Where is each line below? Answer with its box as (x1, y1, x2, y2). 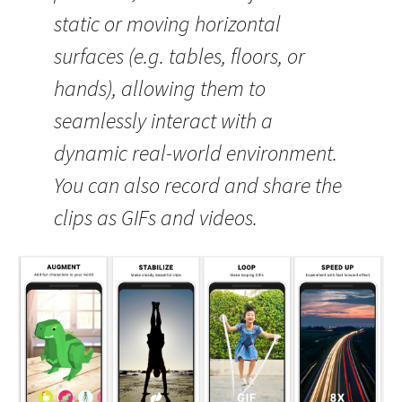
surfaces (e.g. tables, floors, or (54, 41, 305, 70)
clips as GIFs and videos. (54, 203, 262, 232)
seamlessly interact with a (54, 106, 273, 135)
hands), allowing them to (54, 74, 266, 102)
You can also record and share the (54, 170, 342, 199)
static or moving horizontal (54, 9, 281, 38)
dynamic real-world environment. (54, 138, 337, 167)
